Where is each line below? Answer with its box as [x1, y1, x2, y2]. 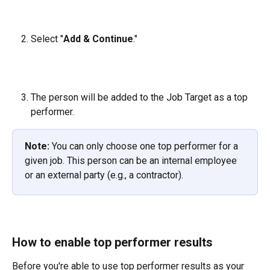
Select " [31, 33, 63, 45]
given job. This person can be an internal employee [25, 155, 239, 167]
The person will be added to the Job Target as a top [31, 92, 250, 104]
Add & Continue [63, 33, 133, 45]
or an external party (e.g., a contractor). [25, 169, 183, 181]
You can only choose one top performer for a [49, 140, 240, 152]
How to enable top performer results [12, 235, 213, 250]
